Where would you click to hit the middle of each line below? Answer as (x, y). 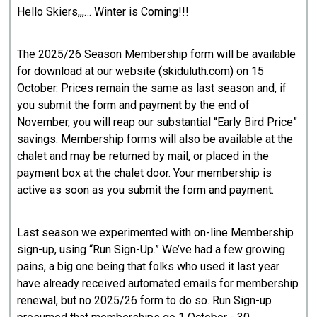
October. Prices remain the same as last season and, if (152, 88)
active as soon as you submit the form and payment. (146, 190)
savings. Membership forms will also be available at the (155, 139)
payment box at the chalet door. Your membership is (145, 173)
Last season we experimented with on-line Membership (156, 232)
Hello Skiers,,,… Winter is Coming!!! (103, 11)
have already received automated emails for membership (158, 283)
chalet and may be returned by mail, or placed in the (143, 156)
